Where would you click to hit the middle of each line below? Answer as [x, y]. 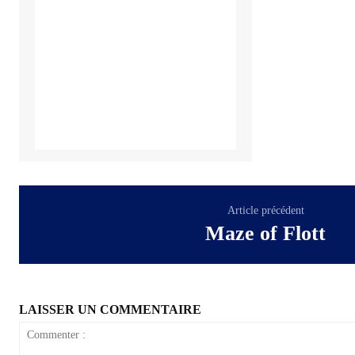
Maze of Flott [266, 233]
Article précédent [265, 210]
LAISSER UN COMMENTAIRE [110, 309]
